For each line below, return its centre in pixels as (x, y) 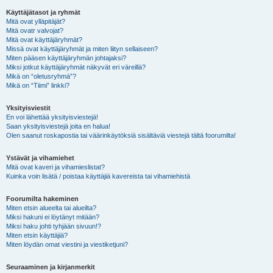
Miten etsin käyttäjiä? (37, 235)
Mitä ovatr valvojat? (35, 30)
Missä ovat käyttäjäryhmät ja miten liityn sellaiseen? (82, 49)
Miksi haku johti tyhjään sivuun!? (54, 226)
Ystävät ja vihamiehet (40, 158)
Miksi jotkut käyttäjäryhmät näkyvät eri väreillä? (76, 67)
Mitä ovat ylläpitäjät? (36, 21)
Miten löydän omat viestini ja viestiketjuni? (67, 244)
